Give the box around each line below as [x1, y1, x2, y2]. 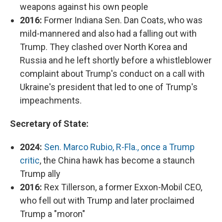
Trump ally [20, 168, 60, 179]
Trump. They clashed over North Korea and [20, 42, 187, 53]
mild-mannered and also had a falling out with [20, 28, 197, 39]
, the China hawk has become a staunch [40, 155, 195, 166]
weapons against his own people [20, 1, 148, 12]
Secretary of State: [10, 118, 89, 129]
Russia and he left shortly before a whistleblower [20, 55, 212, 66]
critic [20, 155, 40, 166]
